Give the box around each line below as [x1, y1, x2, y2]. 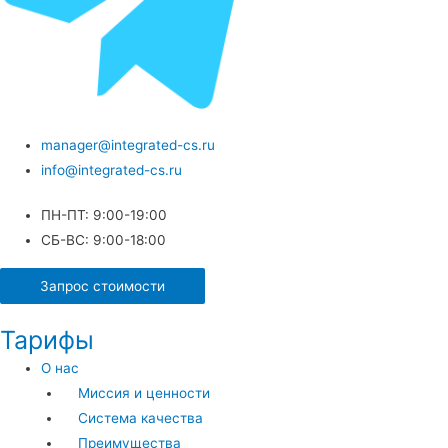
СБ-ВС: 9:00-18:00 [41, 232, 167, 249]
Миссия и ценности [78, 384, 211, 401]
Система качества [78, 409, 204, 426]
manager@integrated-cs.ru [41, 136, 216, 153]
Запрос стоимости [40, 277, 165, 294]
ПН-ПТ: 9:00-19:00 [41, 207, 168, 224]
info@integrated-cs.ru [41, 161, 183, 178]
